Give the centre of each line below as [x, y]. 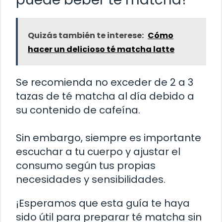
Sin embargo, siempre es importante [109, 138]
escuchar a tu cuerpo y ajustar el [98, 152]
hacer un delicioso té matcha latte [101, 50]
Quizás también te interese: [86, 36]
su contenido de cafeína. [78, 110]
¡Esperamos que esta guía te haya [103, 203]
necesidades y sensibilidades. [91, 180]
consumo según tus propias [86, 166]
